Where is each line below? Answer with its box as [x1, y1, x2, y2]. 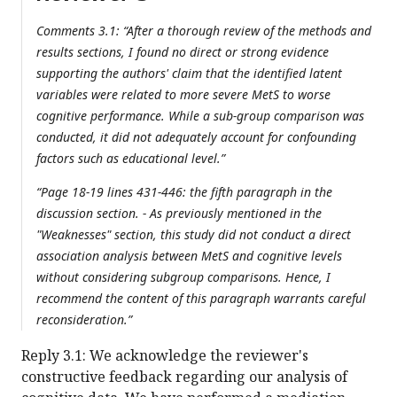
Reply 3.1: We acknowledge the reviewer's [21, 346, 308, 366]
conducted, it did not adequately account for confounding [36, 128, 356, 146]
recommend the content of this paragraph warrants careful [36, 290, 366, 307]
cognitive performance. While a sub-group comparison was [36, 107, 364, 125]
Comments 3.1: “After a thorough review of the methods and [36, 22, 371, 40]
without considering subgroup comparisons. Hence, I [36, 269, 331, 286]
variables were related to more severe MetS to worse [36, 86, 331, 104]
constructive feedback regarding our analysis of [21, 367, 347, 387]
